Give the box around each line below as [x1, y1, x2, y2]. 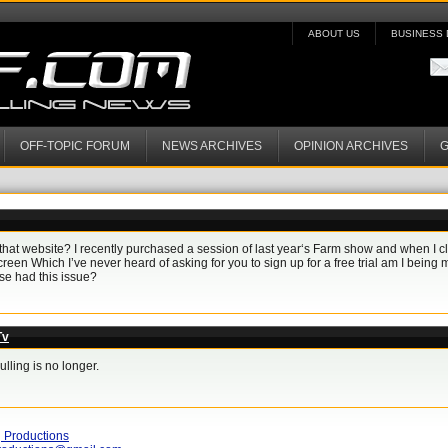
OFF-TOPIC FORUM [20, 139, 130, 153]
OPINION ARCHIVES [294, 139, 408, 153]
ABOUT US [308, 28, 360, 39]
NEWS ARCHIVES [162, 139, 262, 153]
